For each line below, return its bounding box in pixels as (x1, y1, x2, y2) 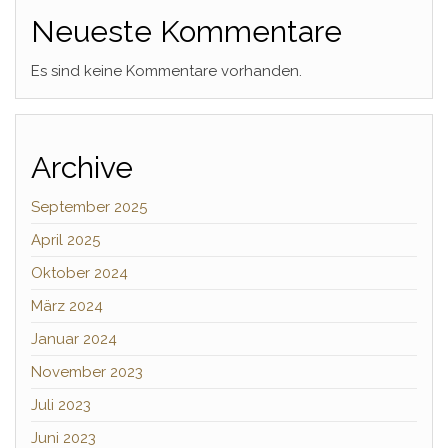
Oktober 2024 (31, 263, 128, 282)
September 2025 (31, 197, 147, 216)
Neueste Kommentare (31, 13, 342, 49)
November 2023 (31, 362, 143, 381)
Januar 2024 (31, 329, 117, 348)
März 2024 (31, 296, 103, 315)
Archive (31, 149, 133, 185)
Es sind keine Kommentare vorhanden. (31, 61, 302, 80)
